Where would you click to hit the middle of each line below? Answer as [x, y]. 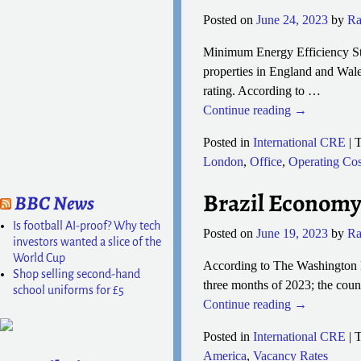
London [223, 162]
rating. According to [255, 91]
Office [266, 162]
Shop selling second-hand [76, 274]
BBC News [54, 203]
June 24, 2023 [292, 20]
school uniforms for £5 [68, 290]
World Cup [39, 257]
